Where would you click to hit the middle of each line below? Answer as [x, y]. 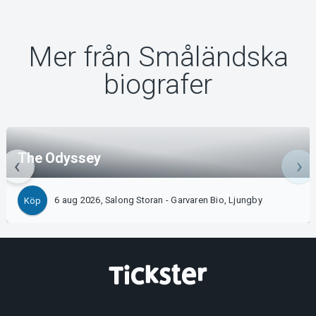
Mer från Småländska [158, 57]
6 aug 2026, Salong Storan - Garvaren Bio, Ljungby [158, 200]
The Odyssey [59, 158]
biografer [158, 85]
